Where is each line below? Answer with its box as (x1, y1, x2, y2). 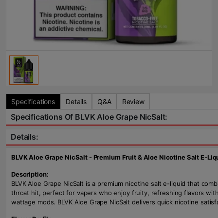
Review (122, 97, 145, 106)
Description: (11, 170, 49, 178)
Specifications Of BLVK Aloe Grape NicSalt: (11, 112, 168, 122)
